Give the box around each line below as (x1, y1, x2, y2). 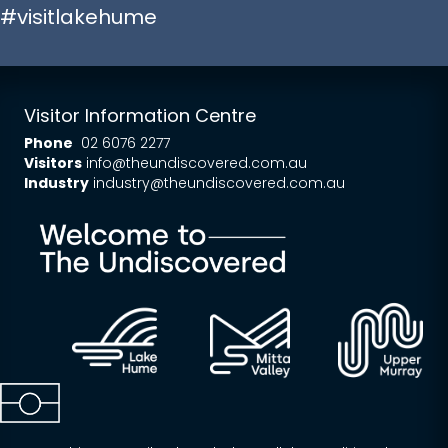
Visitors (24, 152, 82, 173)
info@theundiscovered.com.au (86, 152, 307, 173)
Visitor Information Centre (24, 102, 256, 128)
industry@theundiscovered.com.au (93, 172, 345, 193)
